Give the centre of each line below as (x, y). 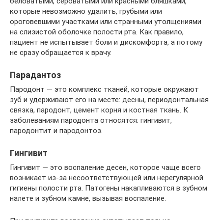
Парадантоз (35, 75)
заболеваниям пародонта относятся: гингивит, (91, 121)
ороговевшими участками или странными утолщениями (106, 22)
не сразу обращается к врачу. (61, 53)
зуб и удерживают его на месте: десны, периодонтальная (109, 100)
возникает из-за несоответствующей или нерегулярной (107, 178)
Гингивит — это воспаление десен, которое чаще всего (105, 168)
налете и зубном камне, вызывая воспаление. (88, 199)
